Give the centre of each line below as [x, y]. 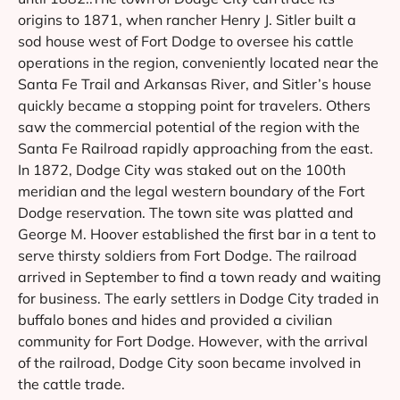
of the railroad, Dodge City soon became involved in [189, 362]
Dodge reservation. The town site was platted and [186, 212]
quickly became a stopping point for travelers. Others [194, 105]
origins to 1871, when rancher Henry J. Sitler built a [187, 19]
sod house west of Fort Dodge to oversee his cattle [186, 41]
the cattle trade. [71, 383]
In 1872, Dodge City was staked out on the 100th [182, 169]
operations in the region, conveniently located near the [198, 62]
